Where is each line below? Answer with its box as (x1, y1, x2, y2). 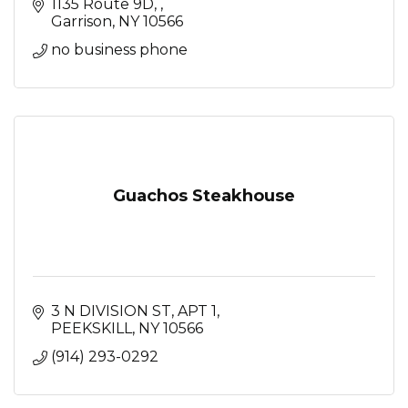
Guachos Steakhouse (113, 185, 295, 206)
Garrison (51, 12, 112, 30)
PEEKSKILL (51, 319, 132, 337)
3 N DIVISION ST (51, 301, 171, 320)
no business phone (51, 40, 188, 58)
